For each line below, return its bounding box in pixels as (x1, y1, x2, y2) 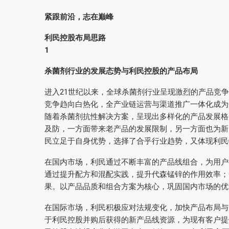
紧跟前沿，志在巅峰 (44, 12, 113, 22)
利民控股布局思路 (44, 33, 106, 43)
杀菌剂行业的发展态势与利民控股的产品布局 (44, 66, 198, 76)
